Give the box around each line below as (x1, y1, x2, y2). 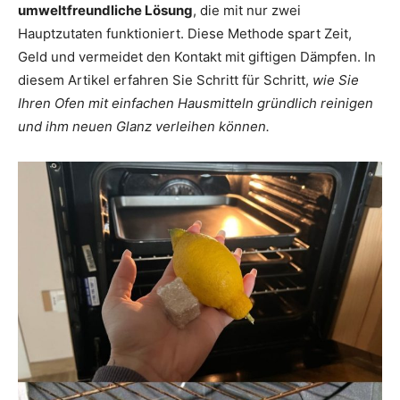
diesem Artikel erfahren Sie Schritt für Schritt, (18, 71, 312, 88)
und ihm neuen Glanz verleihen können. (18, 117, 270, 135)
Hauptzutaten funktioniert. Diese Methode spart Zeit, (18, 24, 352, 42)
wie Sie (312, 71, 359, 88)
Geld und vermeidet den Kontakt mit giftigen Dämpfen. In (18, 47, 376, 65)
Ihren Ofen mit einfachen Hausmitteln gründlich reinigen (18, 94, 373, 112)
